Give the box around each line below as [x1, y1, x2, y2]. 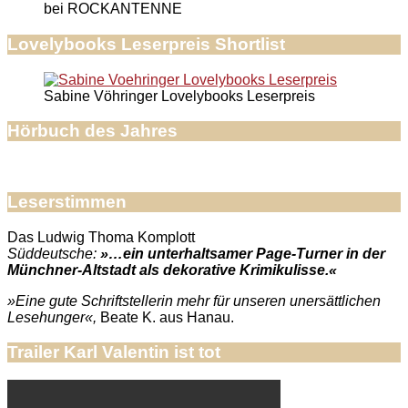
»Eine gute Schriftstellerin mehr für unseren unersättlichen [7, 292, 381, 309]
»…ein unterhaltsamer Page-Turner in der [100, 245, 385, 261]
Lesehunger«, [7, 309, 100, 325]
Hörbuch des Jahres [7, 121, 178, 141]
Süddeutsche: [7, 245, 100, 261]
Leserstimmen [7, 191, 127, 211]
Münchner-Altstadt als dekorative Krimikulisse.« [7, 261, 337, 278]
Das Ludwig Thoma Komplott [7, 229, 195, 245]
